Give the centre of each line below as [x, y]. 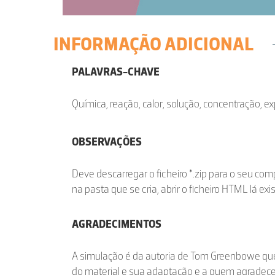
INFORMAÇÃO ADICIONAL [154, 44]
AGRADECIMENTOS [117, 224]
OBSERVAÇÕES [107, 142]
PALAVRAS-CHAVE [116, 72]
